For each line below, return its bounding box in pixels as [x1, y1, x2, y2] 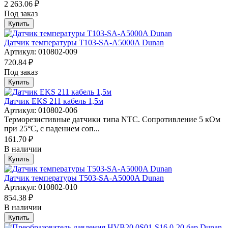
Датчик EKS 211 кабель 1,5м [4, 97, 103, 106]
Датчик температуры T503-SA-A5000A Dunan [4, 174, 164, 183]
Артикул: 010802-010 [4, 183, 77, 192]
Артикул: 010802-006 [4, 106, 77, 115]
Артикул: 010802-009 [4, 47, 77, 56]
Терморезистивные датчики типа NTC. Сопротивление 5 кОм [4, 115, 220, 124]
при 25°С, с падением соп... [4, 124, 100, 133]
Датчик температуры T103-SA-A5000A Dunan [4, 38, 164, 47]
